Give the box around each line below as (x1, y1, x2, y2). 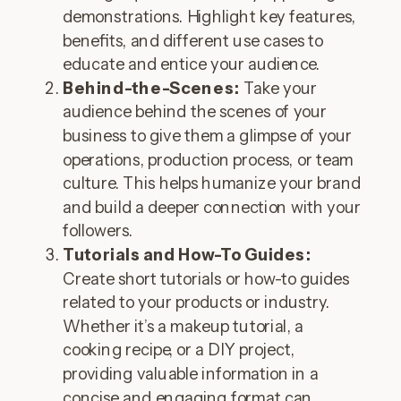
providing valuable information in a (63, 363, 319, 384)
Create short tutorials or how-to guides (63, 268, 350, 289)
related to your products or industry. (63, 292, 330, 312)
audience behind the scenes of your (63, 101, 328, 123)
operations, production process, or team (63, 149, 354, 170)
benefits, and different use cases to (63, 30, 324, 51)
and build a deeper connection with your (63, 197, 362, 218)
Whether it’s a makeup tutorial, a (63, 316, 303, 337)
